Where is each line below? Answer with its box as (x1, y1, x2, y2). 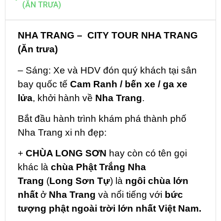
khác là (18, 162, 51, 173)
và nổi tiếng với (96, 189, 165, 200)
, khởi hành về (33, 92, 95, 103)
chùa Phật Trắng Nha (51, 162, 146, 173)
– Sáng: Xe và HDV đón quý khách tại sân (18, 65, 197, 75)
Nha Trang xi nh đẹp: (18, 127, 107, 138)
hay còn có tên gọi (107, 148, 187, 159)
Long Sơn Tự (49, 176, 110, 186)
